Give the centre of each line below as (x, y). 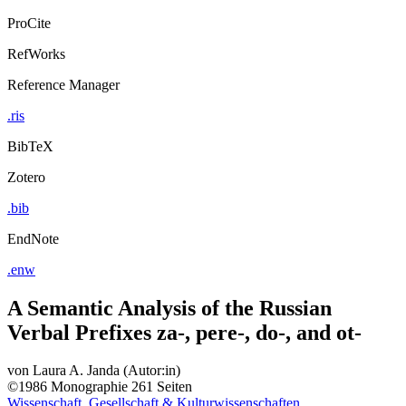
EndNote (33, 238)
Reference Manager (63, 84)
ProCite (29, 23)
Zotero (26, 177)
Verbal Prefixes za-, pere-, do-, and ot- (184, 332)
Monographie (89, 387)
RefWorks (36, 53)
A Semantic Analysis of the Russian (169, 308)
